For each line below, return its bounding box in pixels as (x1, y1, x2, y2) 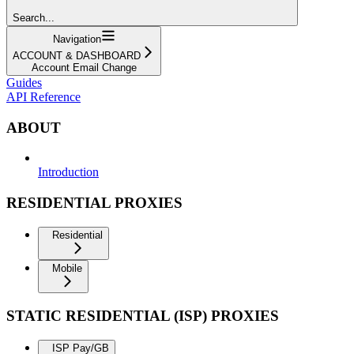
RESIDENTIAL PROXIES (6, 194, 183, 211)
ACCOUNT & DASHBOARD (13, 49, 141, 62)
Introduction (38, 165, 99, 179)
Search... (13, 11, 55, 24)
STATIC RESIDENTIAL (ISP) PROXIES (6, 307, 279, 325)
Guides (6, 75, 42, 89)
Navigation (52, 32, 101, 45)
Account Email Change (31, 61, 137, 73)
